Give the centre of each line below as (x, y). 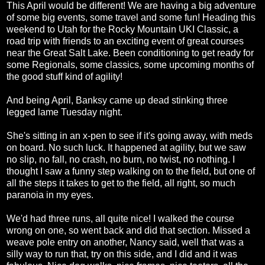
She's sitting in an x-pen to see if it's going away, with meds (130, 135)
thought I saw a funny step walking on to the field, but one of (131, 171)
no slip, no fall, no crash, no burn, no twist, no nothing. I (121, 159)
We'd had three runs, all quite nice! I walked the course (120, 218)
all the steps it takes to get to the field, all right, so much (121, 183)
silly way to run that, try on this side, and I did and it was (122, 254)
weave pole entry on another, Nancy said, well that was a (125, 242)
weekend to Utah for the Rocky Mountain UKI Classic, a (122, 29)
